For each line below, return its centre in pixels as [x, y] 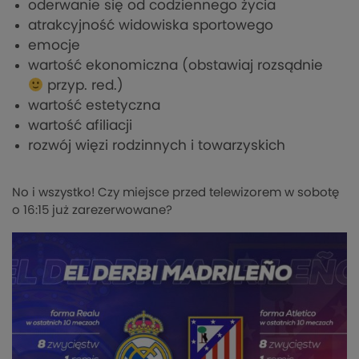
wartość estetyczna [94, 106]
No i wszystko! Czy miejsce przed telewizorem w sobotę [175, 193]
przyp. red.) [84, 86]
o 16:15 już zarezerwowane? [92, 211]
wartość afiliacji [80, 126]
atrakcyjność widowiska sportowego [151, 26]
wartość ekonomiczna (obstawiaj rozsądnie [175, 66]
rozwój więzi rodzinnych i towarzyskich [157, 146]
